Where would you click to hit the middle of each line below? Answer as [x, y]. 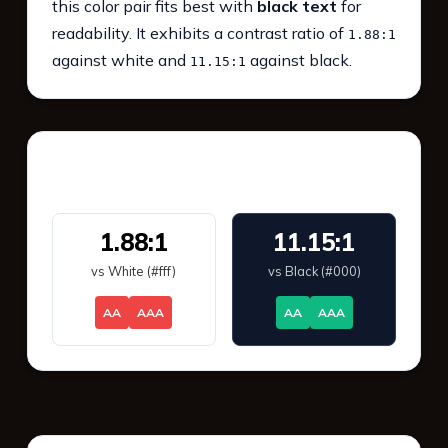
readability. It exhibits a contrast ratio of [199, 33]
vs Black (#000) [314, 271]
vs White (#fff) [134, 271]
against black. [298, 60]
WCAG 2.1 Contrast [166, 168]
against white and [120, 60]
